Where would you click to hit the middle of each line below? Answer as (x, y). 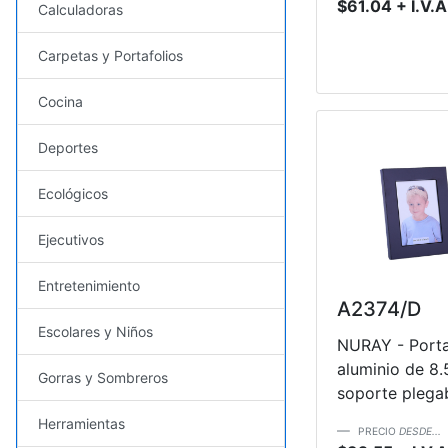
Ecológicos (73, 193)
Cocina (60, 101)
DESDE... (420, 431)
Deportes (68, 147)
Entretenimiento (89, 285)
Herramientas (81, 423)
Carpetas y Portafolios (110, 55)
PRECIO (378, 431)
